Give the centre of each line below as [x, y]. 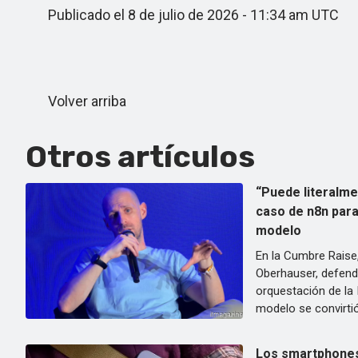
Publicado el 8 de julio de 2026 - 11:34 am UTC [182, 15]
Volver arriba [76, 101]
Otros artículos [140, 157]
